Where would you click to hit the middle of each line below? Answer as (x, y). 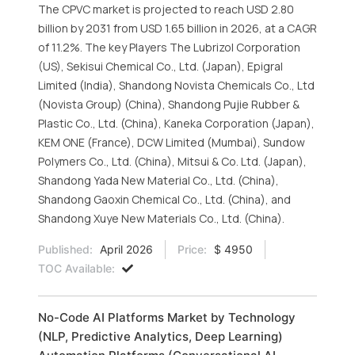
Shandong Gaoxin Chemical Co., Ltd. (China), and (164, 199)
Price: (192, 249)
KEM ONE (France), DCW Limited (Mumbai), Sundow (172, 142)
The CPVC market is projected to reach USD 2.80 (166, 9)
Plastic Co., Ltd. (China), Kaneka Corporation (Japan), (176, 123)
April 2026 (125, 249)
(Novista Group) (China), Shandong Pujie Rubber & (169, 104)
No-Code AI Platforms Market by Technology (167, 317)
